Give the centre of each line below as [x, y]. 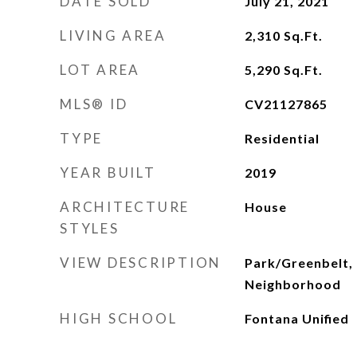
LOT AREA [100, 70]
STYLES [90, 228]
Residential [282, 138]
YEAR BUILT [108, 173]
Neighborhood [292, 284]
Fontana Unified [296, 318]
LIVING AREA [113, 35]
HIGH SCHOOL [119, 318]
